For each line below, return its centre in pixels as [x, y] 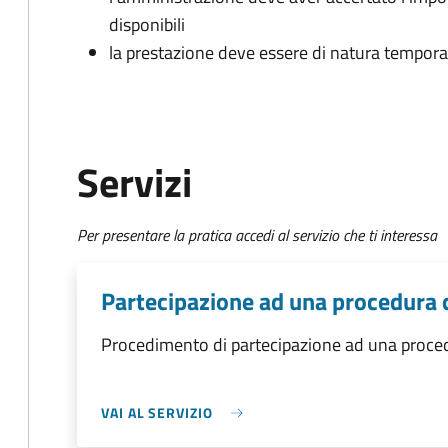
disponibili [147, 24]
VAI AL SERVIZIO [157, 412]
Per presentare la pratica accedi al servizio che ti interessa [257, 235]
